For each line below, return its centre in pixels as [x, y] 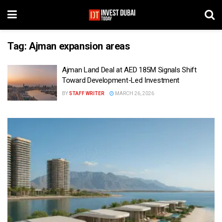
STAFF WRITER [87, 93]
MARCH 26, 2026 [134, 93]
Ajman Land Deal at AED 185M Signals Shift [129, 70]
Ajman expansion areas [80, 46]
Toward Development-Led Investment [121, 80]
